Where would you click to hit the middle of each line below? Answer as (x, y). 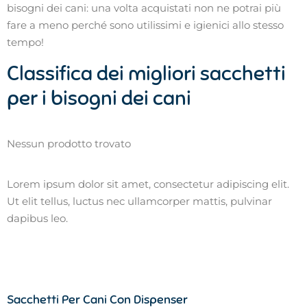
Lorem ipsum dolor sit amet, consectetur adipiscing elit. (148, 184)
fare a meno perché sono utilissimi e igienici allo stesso (145, 25)
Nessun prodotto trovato (69, 143)
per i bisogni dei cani (99, 98)
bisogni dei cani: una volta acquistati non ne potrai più (144, 8)
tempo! (25, 42)
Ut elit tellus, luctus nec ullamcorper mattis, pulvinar (139, 201)
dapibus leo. (37, 219)
